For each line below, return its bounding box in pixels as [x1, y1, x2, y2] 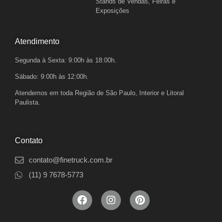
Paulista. [15, 99, 40, 107]
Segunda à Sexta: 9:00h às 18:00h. [15, 56, 116, 64]
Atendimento [15, 37, 59, 46]
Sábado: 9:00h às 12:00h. [15, 73, 89, 80]
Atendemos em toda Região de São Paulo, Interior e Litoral [15, 89, 184, 97]
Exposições [96, 6, 130, 14]
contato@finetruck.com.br [28, 155, 112, 164]
